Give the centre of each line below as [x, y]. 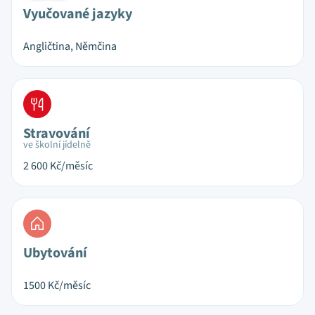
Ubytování [55, 253]
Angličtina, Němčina [70, 46]
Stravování [57, 134]
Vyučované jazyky [78, 14]
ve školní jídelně [57, 145]
